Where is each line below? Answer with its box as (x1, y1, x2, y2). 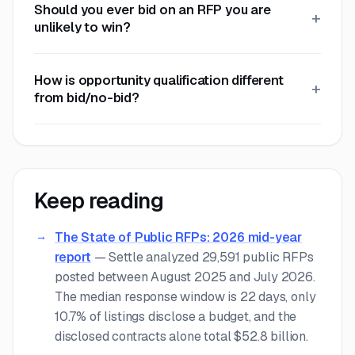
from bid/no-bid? (34, 88, 139, 106)
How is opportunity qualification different (34, 71, 284, 89)
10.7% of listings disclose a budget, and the (55, 307, 297, 325)
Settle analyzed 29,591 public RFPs (109, 248, 314, 265)
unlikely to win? (34, 17, 131, 36)
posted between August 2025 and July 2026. (55, 268, 315, 285)
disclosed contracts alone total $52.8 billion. (55, 327, 308, 345)
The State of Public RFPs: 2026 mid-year (55, 228, 303, 246)
